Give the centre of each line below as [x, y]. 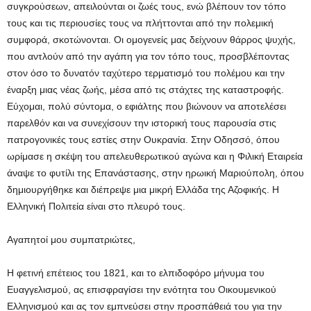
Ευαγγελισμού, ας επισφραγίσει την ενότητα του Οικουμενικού [142, 290]
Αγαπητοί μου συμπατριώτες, [71, 240]
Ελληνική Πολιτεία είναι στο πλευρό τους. [96, 207]
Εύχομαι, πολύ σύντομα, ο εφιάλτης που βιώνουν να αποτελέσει [146, 107]
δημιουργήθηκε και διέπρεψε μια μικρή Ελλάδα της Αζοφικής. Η [143, 190]
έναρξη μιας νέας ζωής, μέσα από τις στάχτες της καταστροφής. [145, 90]
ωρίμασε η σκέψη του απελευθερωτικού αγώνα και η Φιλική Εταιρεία [155, 157]
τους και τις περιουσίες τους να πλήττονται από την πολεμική [140, 23]
